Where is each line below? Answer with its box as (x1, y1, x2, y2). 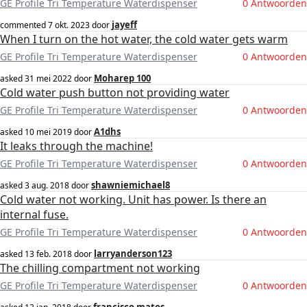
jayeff (112, 19, 137, 32)
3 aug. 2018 (25, 180, 69, 192)
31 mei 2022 (25, 73, 72, 85)
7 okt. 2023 (48, 19, 90, 32)
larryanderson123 (94, 247, 172, 260)
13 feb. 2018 (25, 248, 72, 260)
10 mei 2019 (25, 126, 72, 138)
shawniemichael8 (91, 179, 170, 192)
